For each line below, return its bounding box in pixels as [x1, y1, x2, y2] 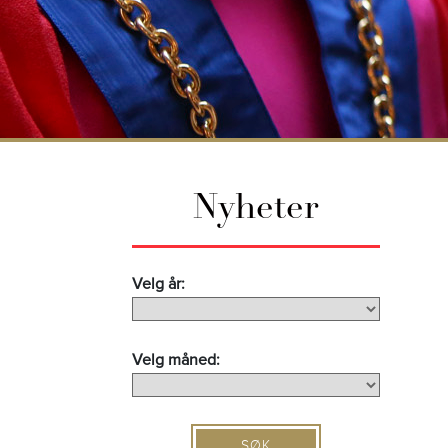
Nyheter [193, 193, 319, 228]
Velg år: [132, 274, 185, 294]
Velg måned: [132, 350, 220, 370]
